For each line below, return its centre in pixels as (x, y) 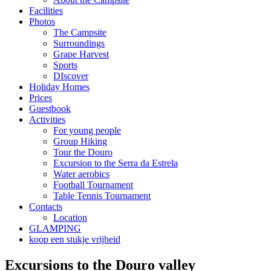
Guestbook (50, 109)
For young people (87, 131)
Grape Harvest (81, 54)
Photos (42, 22)
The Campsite (80, 33)
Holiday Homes (59, 87)
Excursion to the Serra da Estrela (116, 163)
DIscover (71, 76)
